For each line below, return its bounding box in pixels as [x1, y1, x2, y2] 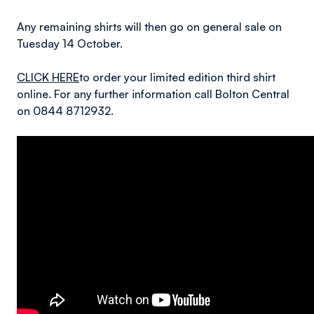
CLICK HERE [17, 70, 79, 84]
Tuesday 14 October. [17, 36, 123, 50]
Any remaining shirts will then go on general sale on [17, 20, 282, 34]
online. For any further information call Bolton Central [17, 87, 289, 101]
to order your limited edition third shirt [79, 70, 275, 84]
